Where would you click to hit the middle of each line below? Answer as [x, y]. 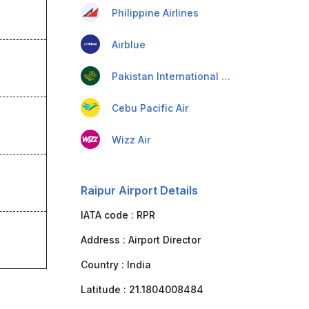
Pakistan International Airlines [226, 76]
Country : [103, 265]
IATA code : [108, 215]
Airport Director [164, 240]
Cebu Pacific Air [150, 108]
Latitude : [104, 289]
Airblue [128, 44]
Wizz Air [131, 140]
